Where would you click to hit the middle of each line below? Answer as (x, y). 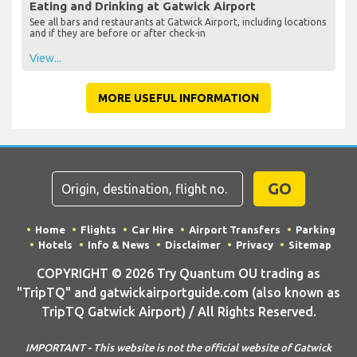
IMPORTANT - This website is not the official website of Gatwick (178, 348)
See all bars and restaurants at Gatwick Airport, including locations (178, 22)
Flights (98, 230)
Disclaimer (193, 245)
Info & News (119, 245)
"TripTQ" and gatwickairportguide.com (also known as (178, 293)
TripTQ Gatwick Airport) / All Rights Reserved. (178, 312)
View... (45, 59)
